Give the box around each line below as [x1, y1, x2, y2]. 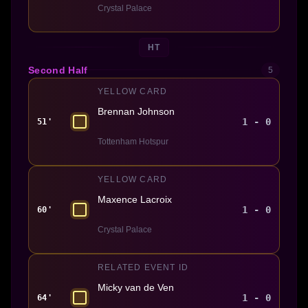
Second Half [28, 64, 88, 76]
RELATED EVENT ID [98, 262, 189, 272]
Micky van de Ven [98, 281, 174, 293]
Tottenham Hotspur [98, 136, 168, 146]
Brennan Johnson [98, 105, 175, 117]
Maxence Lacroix [98, 193, 172, 205]
